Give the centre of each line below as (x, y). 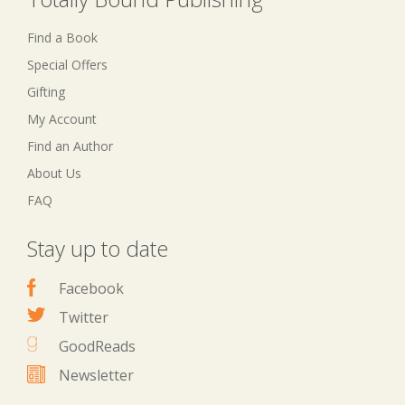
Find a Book (62, 37)
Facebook (91, 288)
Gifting (46, 91)
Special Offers (67, 64)
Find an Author (70, 146)
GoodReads (97, 346)
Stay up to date (98, 248)
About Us (54, 173)
